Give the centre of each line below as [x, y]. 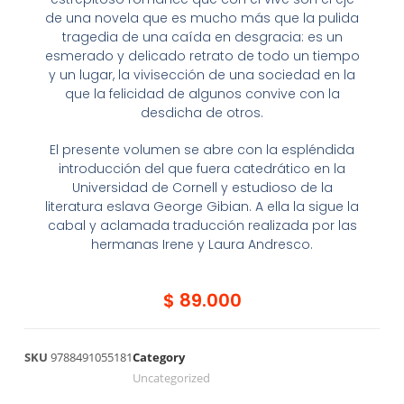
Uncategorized [171, 378]
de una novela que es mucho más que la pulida [202, 18]
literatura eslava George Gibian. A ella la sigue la [202, 207]
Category [158, 358]
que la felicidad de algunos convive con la [202, 94]
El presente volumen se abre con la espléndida [202, 150]
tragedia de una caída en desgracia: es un [202, 37]
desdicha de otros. [202, 113]
